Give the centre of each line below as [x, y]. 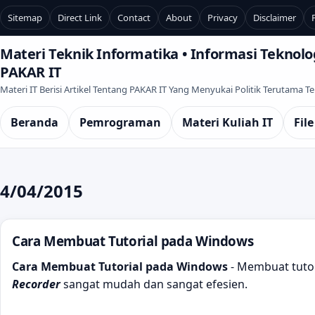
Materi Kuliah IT [227, 122]
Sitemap [25, 18]
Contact [134, 18]
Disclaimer [275, 18]
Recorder [36, 284]
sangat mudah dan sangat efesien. [154, 284]
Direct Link [80, 18]
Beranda [34, 122]
